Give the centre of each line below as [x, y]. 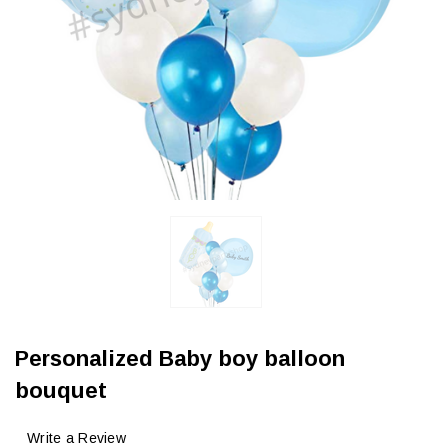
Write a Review [76, 437]
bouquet [61, 391]
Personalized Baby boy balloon [180, 359]
